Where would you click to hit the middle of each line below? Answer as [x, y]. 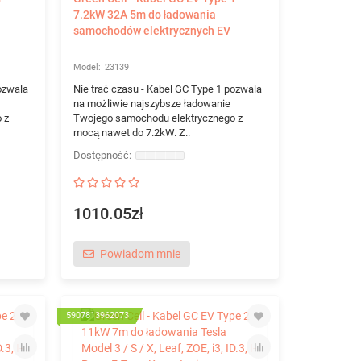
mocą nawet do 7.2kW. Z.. [131, 133]
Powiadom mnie [140, 254]
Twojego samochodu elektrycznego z [158, 118]
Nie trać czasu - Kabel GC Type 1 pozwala [167, 89]
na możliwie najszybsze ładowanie [151, 104]
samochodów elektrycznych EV [151, 31]
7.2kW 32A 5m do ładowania [144, 15]
